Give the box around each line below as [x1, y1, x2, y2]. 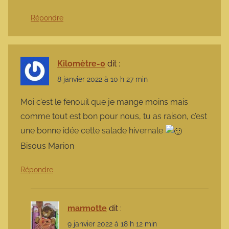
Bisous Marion [20, 141, 74, 151]
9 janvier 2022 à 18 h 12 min [67, 219, 157, 228]
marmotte [67, 203, 107, 213]
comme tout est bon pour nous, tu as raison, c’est [20, 111, 207, 121]
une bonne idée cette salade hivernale [20, 125, 165, 135]
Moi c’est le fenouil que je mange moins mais [20, 97, 188, 107]
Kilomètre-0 [57, 58, 105, 68]
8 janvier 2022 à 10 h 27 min [57, 75, 148, 83]
